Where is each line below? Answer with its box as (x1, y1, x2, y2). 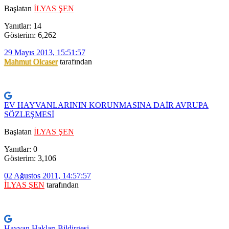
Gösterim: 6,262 (4, 31, 56, 40)
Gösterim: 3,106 (4, 154, 56, 163)
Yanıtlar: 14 (4, 21, 41, 31)
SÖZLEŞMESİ (4, 110, 54, 119)
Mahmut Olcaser (4, 57, 58, 66)
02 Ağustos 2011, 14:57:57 (4, 171, 91, 180)
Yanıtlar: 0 (4, 145, 37, 154)
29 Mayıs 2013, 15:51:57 (4, 48, 85, 57)
